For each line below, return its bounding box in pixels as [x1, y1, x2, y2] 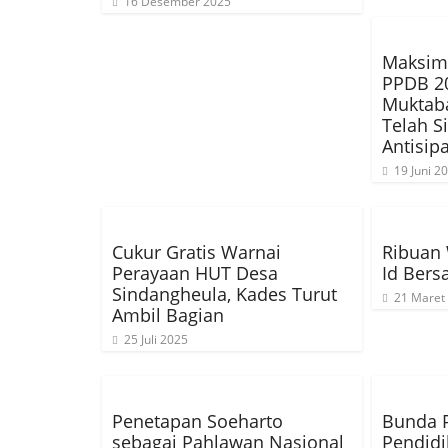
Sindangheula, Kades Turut [112, 282, 337, 306]
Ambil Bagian [112, 303, 224, 327]
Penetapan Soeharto [112, 409, 283, 433]
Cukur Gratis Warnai [112, 240, 281, 264]
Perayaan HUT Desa [112, 261, 278, 285]
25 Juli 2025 [124, 331, 188, 348]
